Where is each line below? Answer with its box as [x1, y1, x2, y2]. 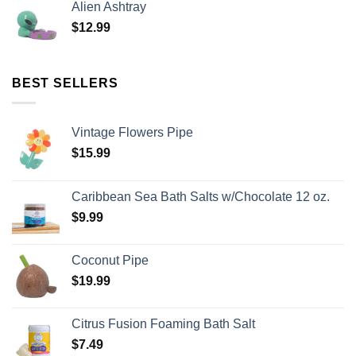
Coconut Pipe [72, 253, 149, 267]
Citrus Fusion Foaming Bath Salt [72, 316, 255, 331]
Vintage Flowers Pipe [72, 125, 193, 139]
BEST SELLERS [12, 76, 118, 91]
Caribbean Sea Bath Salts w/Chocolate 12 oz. [72, 189, 330, 203]
